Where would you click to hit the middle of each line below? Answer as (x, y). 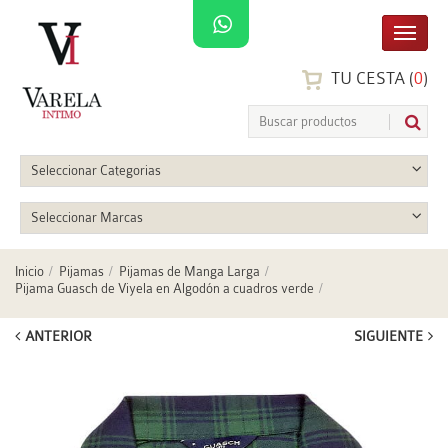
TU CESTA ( (370, 79)
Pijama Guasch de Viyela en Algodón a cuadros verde (164, 289)
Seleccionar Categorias (96, 170)
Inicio (29, 272)
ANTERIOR (58, 336)
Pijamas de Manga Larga (189, 272)
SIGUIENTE (388, 336)
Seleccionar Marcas (87, 217)
